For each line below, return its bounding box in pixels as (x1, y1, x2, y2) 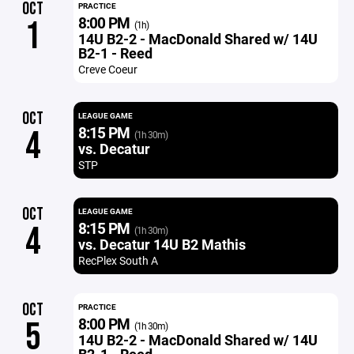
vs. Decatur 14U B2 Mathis (77, 235, 246, 254)
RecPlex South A (77, 253, 158, 268)
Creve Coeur (77, 62, 137, 77)
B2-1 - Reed (77, 43, 153, 62)
